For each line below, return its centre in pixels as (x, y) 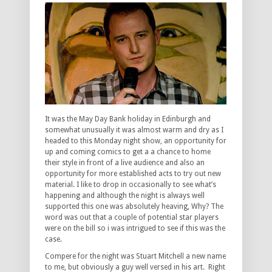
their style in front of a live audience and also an (125, 163)
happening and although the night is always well (125, 196)
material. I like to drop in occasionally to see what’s (131, 185)
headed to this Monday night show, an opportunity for (136, 141)
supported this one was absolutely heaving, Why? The (134, 207)
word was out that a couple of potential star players (132, 218)
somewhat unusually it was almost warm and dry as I (134, 130)
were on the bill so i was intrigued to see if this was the (135, 229)
